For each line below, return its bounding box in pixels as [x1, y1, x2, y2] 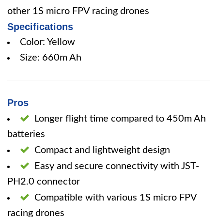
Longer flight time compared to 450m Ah [34, 114, 206, 124]
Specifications [7, 21, 73, 32]
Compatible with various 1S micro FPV [34, 193, 197, 202]
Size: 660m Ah [20, 53, 81, 62]
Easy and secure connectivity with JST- [34, 161, 199, 171]
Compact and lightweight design [34, 145, 170, 155]
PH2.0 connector [7, 177, 80, 186]
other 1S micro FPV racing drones [7, 6, 149, 16]
